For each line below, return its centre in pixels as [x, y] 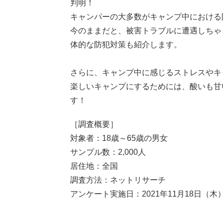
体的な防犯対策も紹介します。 [126, 45]
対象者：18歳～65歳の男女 [119, 138]
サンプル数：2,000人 [108, 152]
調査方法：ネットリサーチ [118, 180]
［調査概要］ [94, 124]
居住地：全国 [94, 166]
